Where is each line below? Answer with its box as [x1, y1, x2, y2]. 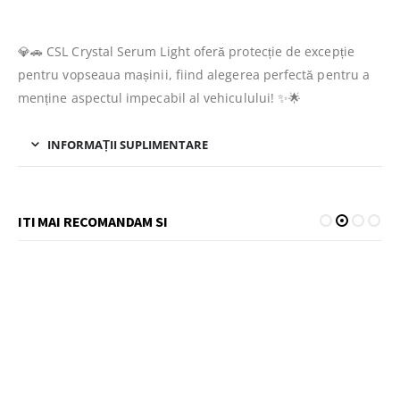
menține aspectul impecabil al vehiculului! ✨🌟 [18, 88, 302, 106]
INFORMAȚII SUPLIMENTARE [47, 136, 208, 153]
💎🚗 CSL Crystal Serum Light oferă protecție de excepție [18, 42, 354, 60]
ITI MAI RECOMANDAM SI [18, 212, 168, 230]
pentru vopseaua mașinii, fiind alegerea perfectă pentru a [18, 65, 370, 83]
